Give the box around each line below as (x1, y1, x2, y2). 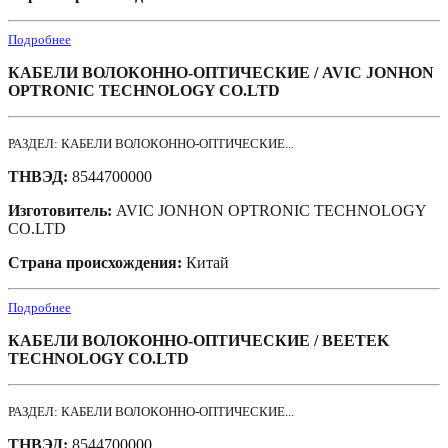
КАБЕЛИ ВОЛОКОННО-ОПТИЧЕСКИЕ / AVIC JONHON (8, 64, 434, 82)
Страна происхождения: (8, 254, 186, 272)
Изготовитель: (8, 202, 116, 220)
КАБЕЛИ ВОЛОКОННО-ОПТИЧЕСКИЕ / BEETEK (8, 332, 389, 350)
